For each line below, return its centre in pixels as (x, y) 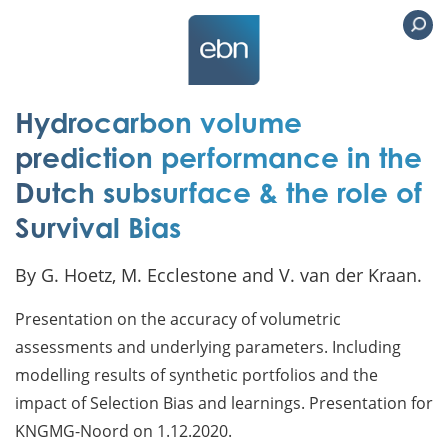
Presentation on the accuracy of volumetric (178, 318)
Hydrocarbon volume (158, 122)
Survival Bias (98, 227)
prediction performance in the (218, 157)
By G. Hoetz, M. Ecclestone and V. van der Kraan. (218, 275)
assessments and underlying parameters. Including (208, 346)
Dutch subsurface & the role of (218, 192)
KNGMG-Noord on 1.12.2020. (123, 430)
